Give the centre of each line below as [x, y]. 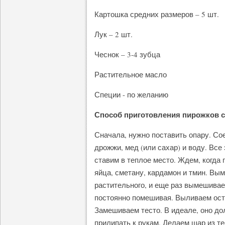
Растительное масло [131, 74]
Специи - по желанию [131, 94]
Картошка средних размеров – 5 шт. [157, 14]
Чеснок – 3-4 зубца [127, 54]
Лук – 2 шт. [114, 34]
